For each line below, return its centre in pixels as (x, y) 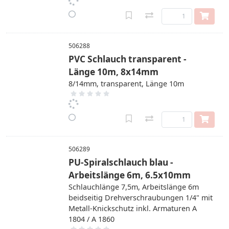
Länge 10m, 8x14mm (113, 72)
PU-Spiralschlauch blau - (121, 162)
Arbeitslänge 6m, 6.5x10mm (130, 175)
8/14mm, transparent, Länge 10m (126, 84)
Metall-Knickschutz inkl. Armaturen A (133, 208)
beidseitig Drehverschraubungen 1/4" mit (141, 198)
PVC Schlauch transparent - (128, 59)
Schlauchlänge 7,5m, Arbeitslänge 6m (134, 187)
